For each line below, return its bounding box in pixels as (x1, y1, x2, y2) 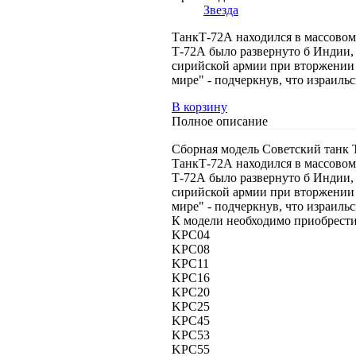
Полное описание (172, 114, 268, 128)
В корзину (172, 99, 227, 114)
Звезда (203, 2, 238, 17)
